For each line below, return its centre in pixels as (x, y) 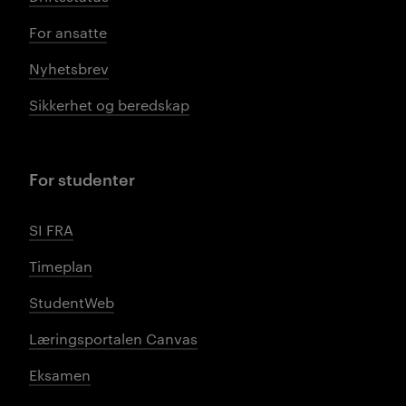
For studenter (82, 178)
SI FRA (51, 229)
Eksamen (60, 374)
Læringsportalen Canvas (113, 338)
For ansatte (68, 32)
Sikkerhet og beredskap (109, 104)
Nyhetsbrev (69, 68)
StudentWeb (72, 302)
